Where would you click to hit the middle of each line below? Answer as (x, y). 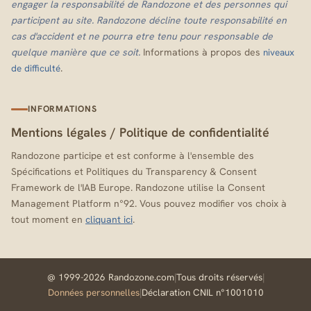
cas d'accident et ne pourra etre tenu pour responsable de (142, 36)
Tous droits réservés (219, 277)
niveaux (279, 53)
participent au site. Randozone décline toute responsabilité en (149, 20)
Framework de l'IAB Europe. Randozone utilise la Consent (138, 188)
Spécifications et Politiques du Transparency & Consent (134, 172)
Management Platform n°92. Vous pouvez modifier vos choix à (149, 204)
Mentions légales (59, 133)
